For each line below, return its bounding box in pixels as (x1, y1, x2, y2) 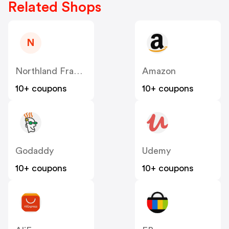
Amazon (142, 66, 176, 76)
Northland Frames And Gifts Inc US (74, 66, 82, 76)
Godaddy (15, 146, 54, 156)
